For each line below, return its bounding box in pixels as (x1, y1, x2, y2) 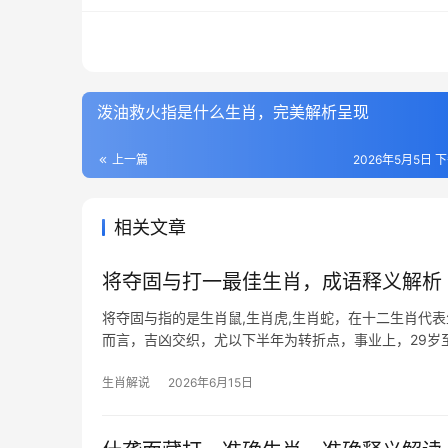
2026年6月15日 (168, 375, 253, 390)
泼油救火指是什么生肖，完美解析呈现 (97, 102, 369, 122)
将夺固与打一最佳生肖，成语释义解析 (102, 270, 442, 294)
